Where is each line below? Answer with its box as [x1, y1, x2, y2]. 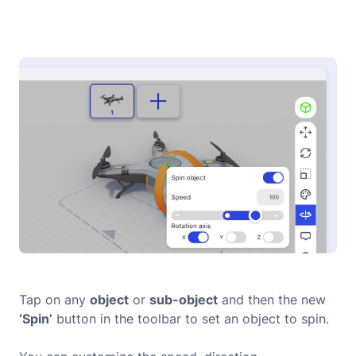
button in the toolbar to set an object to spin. [52, 310, 329, 327]
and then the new [218, 291, 326, 308]
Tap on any [19, 291, 90, 308]
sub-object [149, 291, 218, 308]
